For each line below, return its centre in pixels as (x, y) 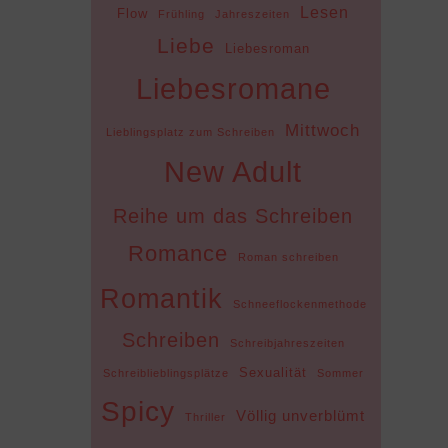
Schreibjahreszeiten (287, 342)
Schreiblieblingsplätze (165, 372)
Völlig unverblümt (301, 415)
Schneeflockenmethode (299, 303)
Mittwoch (323, 129)
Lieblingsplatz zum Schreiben (191, 131)
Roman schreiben (288, 256)
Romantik (161, 298)
